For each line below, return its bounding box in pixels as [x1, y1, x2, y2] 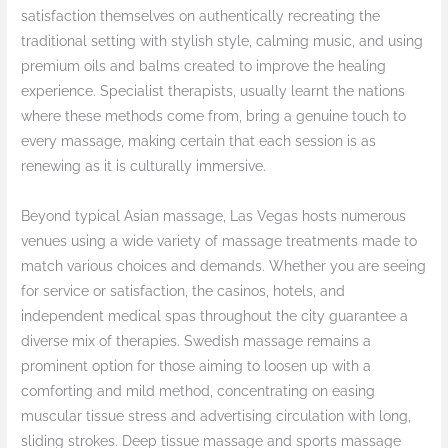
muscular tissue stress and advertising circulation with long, [21, 408, 412, 425]
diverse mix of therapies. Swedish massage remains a [21, 333, 372, 350]
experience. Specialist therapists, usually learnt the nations [21, 83, 406, 100]
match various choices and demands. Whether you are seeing [21, 258, 427, 275]
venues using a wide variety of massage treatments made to [21, 233, 418, 250]
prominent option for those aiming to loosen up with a [21, 358, 372, 375]
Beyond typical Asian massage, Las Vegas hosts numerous [21, 208, 407, 225]
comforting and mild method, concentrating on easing [21, 383, 376, 400]
